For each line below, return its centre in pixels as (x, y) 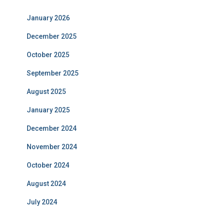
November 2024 (52, 147)
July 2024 (42, 202)
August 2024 (46, 184)
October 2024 (48, 165)
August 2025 (46, 92)
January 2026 (48, 18)
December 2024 (52, 129)
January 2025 (48, 110)
